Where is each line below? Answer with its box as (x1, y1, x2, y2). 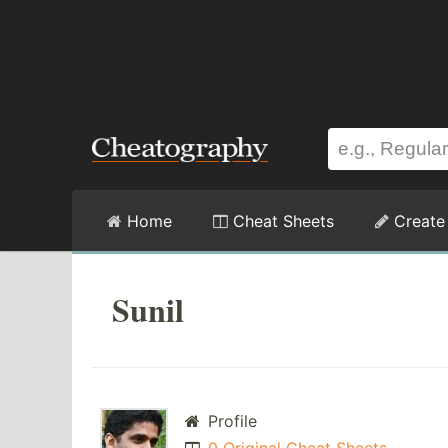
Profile (202, 411, 257, 432)
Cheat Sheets (228, 211, 334, 231)
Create (389, 211, 445, 231)
